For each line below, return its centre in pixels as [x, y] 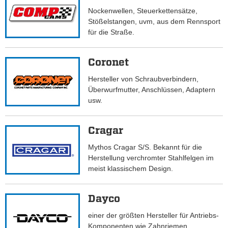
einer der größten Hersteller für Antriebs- [154, 216]
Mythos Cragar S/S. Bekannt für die [145, 147]
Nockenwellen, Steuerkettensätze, [143, 11]
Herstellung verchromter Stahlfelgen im [151, 158]
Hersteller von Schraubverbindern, [144, 79]
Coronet [109, 62]
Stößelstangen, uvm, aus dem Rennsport [154, 22]
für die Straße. [111, 32]
